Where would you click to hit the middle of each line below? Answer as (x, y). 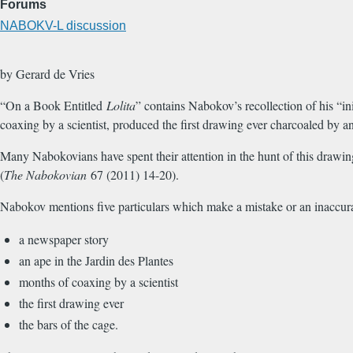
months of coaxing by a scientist (98, 282)
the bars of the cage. (69, 325)
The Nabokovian (45, 175)
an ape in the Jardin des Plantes (96, 261)
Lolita (121, 106)
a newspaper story (64, 240)
